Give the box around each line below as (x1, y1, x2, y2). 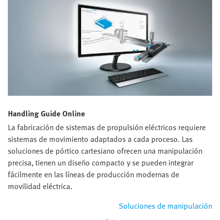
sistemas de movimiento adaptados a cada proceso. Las (8, 133, 192, 145)
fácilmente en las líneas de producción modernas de (8, 168, 179, 181)
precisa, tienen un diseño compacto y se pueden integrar (8, 157, 193, 169)
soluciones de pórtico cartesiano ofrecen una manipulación (8, 145, 202, 157)
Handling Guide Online (8, 108, 85, 120)
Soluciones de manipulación (119, 200, 212, 212)
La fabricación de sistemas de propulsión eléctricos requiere (8, 121, 206, 134)
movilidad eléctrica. (8, 180, 72, 192)
